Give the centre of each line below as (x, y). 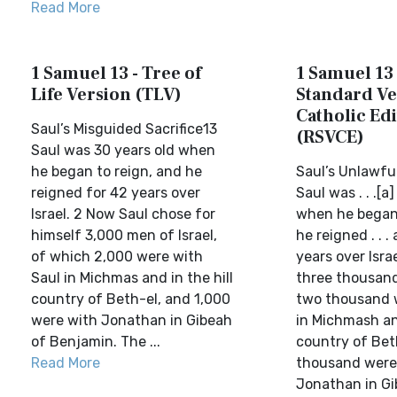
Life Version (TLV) (106, 95)
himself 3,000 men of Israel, (124, 235)
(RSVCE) (330, 137)
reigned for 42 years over (116, 193)
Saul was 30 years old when (123, 150)
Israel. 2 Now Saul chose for (123, 214)
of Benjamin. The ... (96, 342)
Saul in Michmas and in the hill (132, 278)
